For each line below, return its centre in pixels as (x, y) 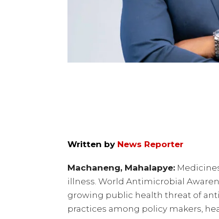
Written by (91, 144)
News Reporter (150, 144)
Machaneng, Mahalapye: (121, 168)
